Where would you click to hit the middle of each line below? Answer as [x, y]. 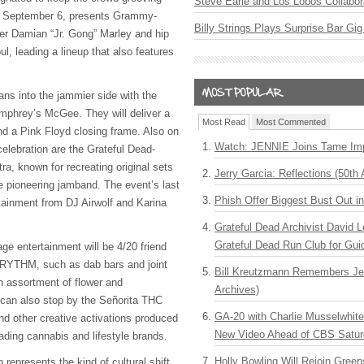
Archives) [237, 290]
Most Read [224, 122]
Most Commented [291, 122]
